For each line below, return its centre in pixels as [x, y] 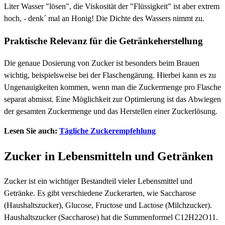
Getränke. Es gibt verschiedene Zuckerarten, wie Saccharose [100, 193]
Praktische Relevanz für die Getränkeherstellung [103, 41]
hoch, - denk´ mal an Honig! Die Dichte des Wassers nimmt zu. [104, 18]
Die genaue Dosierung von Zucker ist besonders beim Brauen [102, 63]
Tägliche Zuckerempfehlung [107, 131]
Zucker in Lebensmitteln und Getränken [108, 156]
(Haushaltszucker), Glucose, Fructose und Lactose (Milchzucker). [108, 205]
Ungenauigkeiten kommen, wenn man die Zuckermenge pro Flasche [113, 87]
